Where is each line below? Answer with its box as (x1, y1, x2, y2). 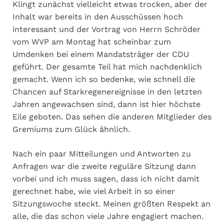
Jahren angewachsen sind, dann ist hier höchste (12, 99, 200, 109)
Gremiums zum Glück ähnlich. (12, 124, 130, 134)
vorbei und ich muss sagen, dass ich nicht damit (12, 173, 199, 183)
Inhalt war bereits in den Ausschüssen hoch (12, 11, 183, 21)
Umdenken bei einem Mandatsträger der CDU (12, 49, 189, 59)
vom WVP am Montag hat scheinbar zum (12, 36, 171, 46)
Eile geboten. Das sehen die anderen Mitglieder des (12, 111, 211, 121)
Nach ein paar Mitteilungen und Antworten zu (12, 148, 191, 158)
